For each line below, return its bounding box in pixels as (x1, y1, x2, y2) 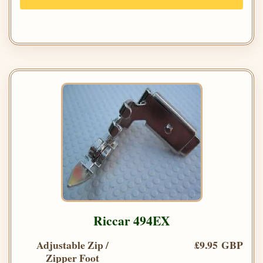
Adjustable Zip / (36, 237, 109, 253)
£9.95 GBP (194, 237, 243, 253)
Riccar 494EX (93, 211, 170, 230)
